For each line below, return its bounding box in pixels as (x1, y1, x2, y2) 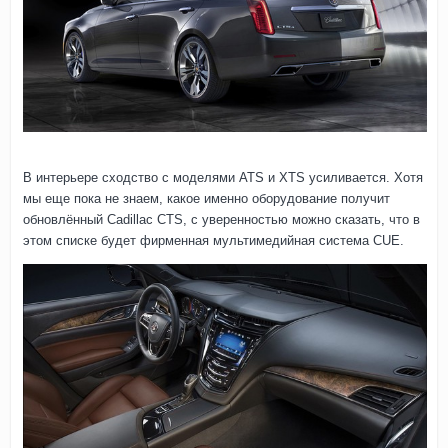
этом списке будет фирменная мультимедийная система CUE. (23, 232, 404, 248)
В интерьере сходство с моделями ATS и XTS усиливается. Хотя (23, 169, 423, 185)
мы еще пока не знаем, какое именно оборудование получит (23, 190, 390, 206)
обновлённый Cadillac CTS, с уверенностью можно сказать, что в (23, 211, 420, 227)
